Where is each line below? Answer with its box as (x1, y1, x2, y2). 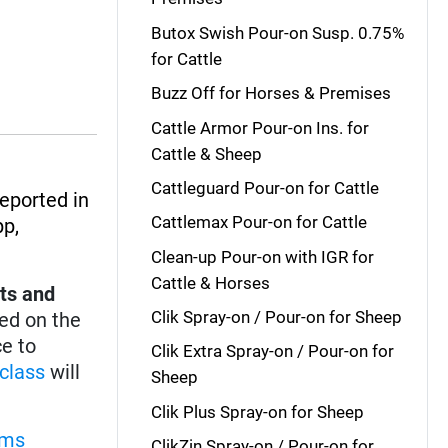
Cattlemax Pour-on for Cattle (150, 212, 367, 233)
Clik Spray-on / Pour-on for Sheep (150, 307, 402, 327)
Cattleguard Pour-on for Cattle (150, 177, 379, 198)
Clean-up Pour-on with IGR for (150, 246, 374, 267)
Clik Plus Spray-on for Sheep (150, 401, 364, 422)
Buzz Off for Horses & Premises (150, 83, 391, 104)
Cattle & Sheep (150, 143, 262, 164)
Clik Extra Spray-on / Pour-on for (150, 341, 394, 362)
